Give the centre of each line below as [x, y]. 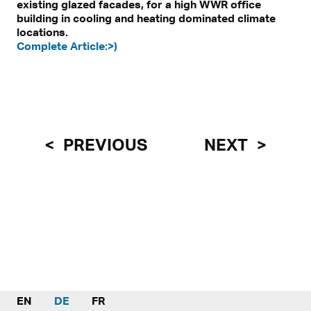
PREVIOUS [103, 144]
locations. [42, 32]
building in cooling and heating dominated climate [146, 18]
